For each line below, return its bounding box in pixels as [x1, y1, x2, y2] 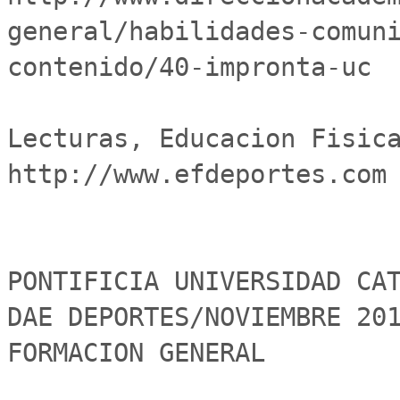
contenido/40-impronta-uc [7, 52, 371, 82]
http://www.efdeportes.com [7, 159, 387, 189]
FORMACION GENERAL [7, 337, 265, 368]
